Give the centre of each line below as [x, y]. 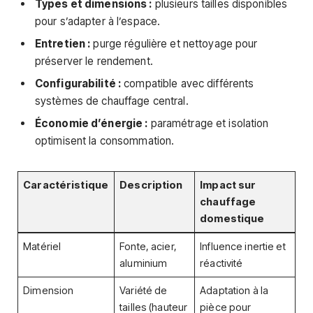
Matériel [42, 246]
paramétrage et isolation [208, 123]
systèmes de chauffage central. [112, 101]
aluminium [144, 263]
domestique [232, 218]
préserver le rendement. [94, 61]
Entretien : [63, 44]
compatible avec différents [188, 83]
